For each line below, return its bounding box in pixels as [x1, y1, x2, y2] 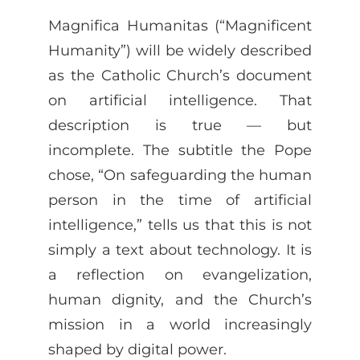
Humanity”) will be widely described [48, 41, 312, 59]
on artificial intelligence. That [48, 91, 312, 108]
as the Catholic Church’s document [48, 66, 312, 84]
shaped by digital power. [48, 340, 227, 358]
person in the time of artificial [48, 190, 312, 208]
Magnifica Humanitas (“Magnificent [48, 16, 312, 34]
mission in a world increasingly [48, 315, 312, 333]
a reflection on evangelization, [48, 265, 312, 283]
